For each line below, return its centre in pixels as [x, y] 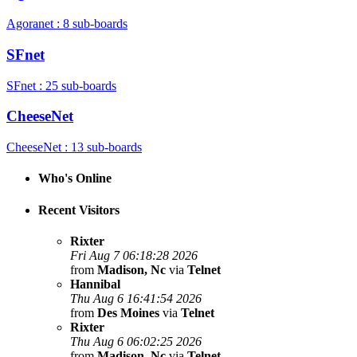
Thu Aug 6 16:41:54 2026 [136, 298]
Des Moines [130, 312]
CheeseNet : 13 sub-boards [74, 147]
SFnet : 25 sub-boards [61, 85]
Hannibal [95, 284]
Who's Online [75, 178]
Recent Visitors [79, 210]
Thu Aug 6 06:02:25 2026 [136, 341]
